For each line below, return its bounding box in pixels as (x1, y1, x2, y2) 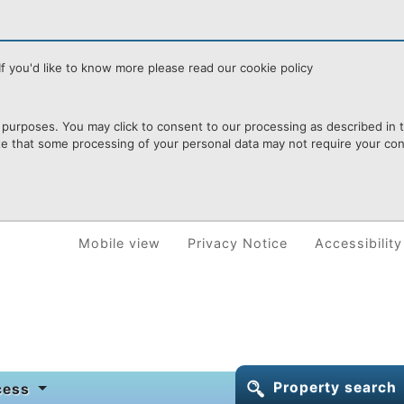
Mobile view (78, 235, 161, 251)
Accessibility (315, 235, 402, 251)
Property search (273, 379, 397, 396)
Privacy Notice (188, 235, 288, 251)
